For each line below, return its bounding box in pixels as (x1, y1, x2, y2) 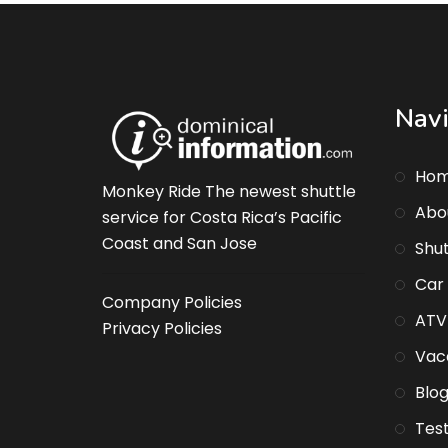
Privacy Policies (102, 317, 222, 341)
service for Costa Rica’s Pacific (102, 206, 342, 230)
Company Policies (102, 291, 242, 315)
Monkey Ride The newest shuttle (102, 180, 356, 204)
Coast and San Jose (102, 232, 257, 256)
